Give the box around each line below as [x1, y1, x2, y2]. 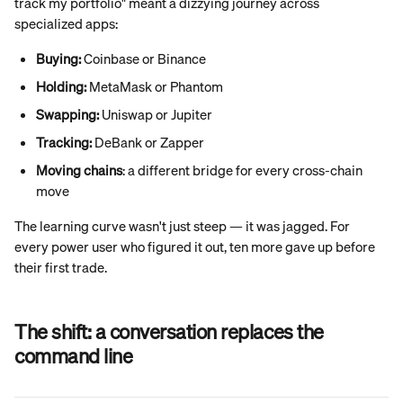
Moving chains [36, 161, 122, 179]
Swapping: [36, 105, 99, 123]
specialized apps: [14, 14, 118, 32]
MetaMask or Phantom [86, 77, 223, 95]
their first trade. [14, 258, 107, 276]
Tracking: [36, 133, 92, 151]
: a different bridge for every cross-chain [122, 161, 365, 179]
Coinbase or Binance [81, 49, 206, 67]
